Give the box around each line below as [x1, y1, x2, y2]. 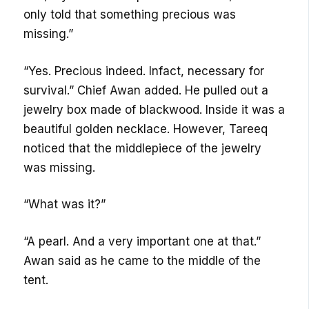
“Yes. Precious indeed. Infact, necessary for [23, 63, 265, 78]
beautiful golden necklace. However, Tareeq [23, 121, 268, 136]
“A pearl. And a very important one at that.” [23, 234, 261, 248]
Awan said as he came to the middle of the [23, 253, 261, 268]
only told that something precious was [23, 8, 237, 22]
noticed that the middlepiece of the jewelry [23, 141, 262, 155]
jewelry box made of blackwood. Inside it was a [23, 102, 286, 117]
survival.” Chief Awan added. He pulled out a [23, 83, 269, 97]
